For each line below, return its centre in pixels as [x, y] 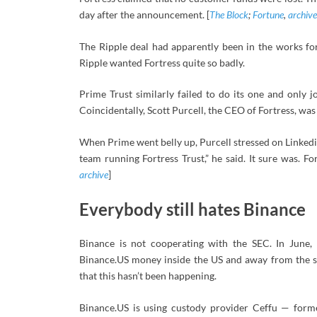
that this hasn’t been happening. [148, 276]
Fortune [268, 15]
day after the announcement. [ [144, 15]
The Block [229, 15]
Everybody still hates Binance [192, 209]
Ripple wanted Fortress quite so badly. [162, 62]
